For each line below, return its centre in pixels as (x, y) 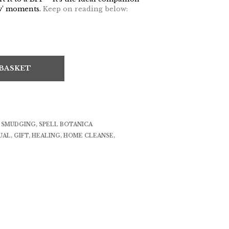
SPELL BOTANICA (66, 124)
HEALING (46, 136)
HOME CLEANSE (88, 136)
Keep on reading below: (85, 9)
